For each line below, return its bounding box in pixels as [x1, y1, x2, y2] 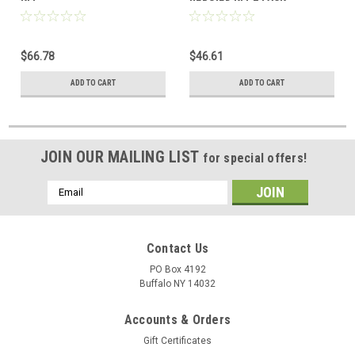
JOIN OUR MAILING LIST [40, 147, 204, 166]
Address [47, 197, 90, 211]
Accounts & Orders [124, 311, 231, 327]
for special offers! [203, 150, 307, 166]
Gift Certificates [143, 334, 212, 346]
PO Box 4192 [149, 263, 206, 275]
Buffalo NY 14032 [139, 277, 216, 289]
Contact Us [146, 240, 209, 256]
